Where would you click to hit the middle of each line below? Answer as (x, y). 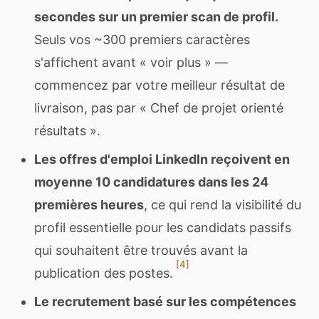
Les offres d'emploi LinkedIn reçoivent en (162, 159)
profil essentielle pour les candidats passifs (163, 228)
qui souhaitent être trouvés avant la (141, 250)
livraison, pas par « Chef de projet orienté (159, 108)
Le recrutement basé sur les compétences (165, 302)
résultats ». (67, 131)
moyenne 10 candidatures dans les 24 (151, 182)
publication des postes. (104, 273)
